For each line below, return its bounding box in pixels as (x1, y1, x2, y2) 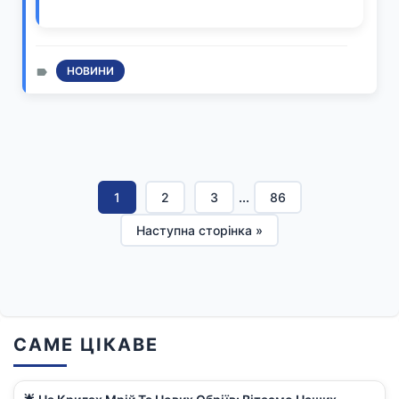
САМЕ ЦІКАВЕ (13, 334, 159, 356)
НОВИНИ (67, 64, 114, 78)
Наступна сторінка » (136, 223, 263, 239)
